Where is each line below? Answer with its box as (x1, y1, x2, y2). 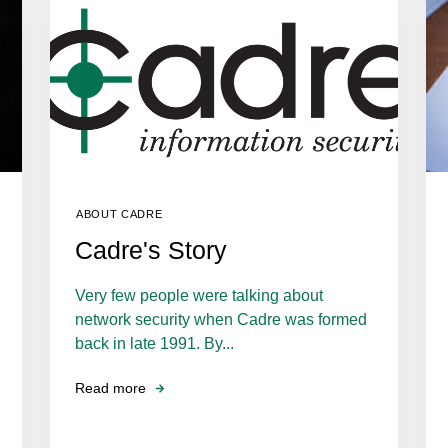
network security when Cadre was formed (75, 310, 367, 328)
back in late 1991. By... (75, 334, 234, 352)
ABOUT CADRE (76, 207, 163, 220)
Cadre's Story (75, 235, 227, 264)
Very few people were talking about (75, 286, 323, 304)
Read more (75, 380, 146, 397)
